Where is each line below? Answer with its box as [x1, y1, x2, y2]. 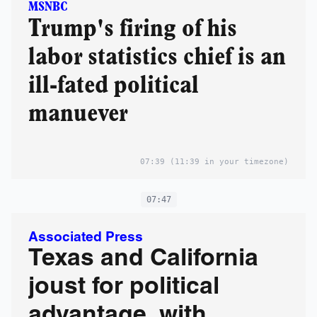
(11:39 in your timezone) [165, 156, 289, 166]
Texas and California [28, 248, 258, 272]
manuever [28, 102, 127, 125]
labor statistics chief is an [28, 45, 286, 69]
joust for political [28, 276, 219, 300]
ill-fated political [28, 74, 199, 97]
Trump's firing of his [28, 17, 237, 40]
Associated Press [28, 231, 143, 245]
